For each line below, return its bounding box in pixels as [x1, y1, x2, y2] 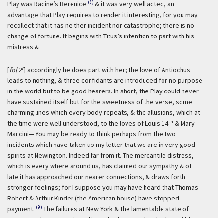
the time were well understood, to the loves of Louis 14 [7, 119, 168, 127]
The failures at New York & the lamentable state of [43, 204, 189, 213]
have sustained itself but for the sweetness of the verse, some [7, 97, 192, 106]
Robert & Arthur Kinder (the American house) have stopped [7, 194, 179, 202]
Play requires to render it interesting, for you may [52, 10, 198, 19]
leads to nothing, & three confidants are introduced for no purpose [7, 76, 202, 85]
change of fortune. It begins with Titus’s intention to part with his [7, 32, 194, 40]
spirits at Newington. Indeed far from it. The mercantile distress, [7, 151, 194, 160]
